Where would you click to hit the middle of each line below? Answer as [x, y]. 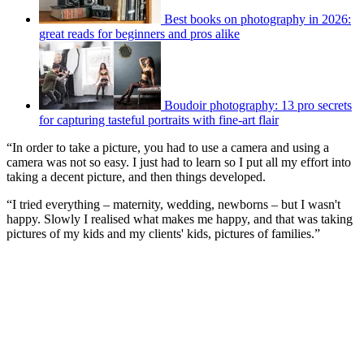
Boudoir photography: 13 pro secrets [258, 106]
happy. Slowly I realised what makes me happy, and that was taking [180, 219]
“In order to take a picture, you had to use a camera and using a [168, 148]
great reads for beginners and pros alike [139, 34]
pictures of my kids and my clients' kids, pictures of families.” [165, 234]
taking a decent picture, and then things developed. [138, 177]
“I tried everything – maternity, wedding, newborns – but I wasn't [173, 205]
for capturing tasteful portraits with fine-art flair [159, 120]
